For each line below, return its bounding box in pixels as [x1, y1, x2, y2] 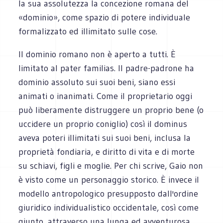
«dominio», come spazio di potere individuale [18, 11, 191, 23]
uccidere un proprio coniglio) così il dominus [18, 118, 188, 129]
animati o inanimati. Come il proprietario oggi [18, 90, 193, 102]
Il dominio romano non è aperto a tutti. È [18, 48, 176, 60]
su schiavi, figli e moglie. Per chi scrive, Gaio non [18, 160, 204, 171]
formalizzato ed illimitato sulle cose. [18, 25, 158, 37]
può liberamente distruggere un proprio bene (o [18, 104, 204, 115]
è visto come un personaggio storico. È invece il [18, 174, 200, 185]
